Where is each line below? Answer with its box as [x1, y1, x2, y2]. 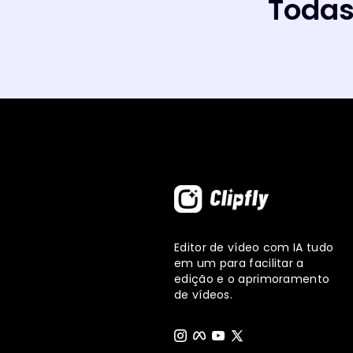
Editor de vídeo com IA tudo [174, 239, 334, 255]
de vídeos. [174, 286, 232, 303]
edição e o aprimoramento [174, 270, 330, 287]
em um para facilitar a [174, 255, 304, 271]
